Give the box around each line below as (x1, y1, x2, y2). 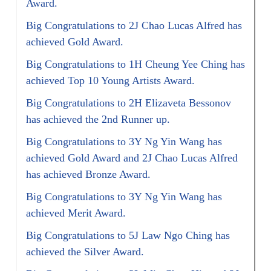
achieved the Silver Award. (26, 245, 145, 258)
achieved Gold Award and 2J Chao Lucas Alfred (26, 151, 238, 164)
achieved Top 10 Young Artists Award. (26, 74, 195, 87)
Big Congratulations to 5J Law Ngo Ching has (26, 229, 230, 241)
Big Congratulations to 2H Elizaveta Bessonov (26, 96, 232, 109)
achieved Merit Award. (26, 206, 126, 219)
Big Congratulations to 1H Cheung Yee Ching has (26, 57, 246, 70)
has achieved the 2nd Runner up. (26, 113, 171, 125)
